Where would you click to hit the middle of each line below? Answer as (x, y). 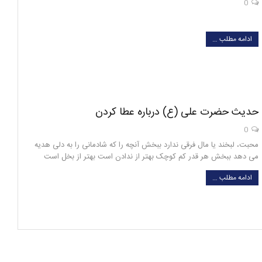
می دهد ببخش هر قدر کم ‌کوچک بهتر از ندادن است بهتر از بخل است (151, 156)
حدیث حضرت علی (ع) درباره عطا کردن (177, 112)
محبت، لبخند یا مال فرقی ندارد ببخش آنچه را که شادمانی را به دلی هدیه (146, 145)
